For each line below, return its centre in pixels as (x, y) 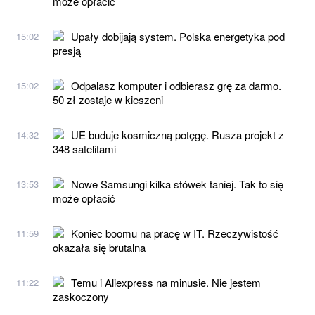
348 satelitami (84, 148)
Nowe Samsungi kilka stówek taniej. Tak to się (177, 184)
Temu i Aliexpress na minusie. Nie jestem (166, 282)
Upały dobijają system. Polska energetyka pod (178, 36)
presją (67, 50)
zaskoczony (81, 296)
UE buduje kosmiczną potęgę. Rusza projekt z (178, 134)
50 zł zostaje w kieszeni (108, 99)
